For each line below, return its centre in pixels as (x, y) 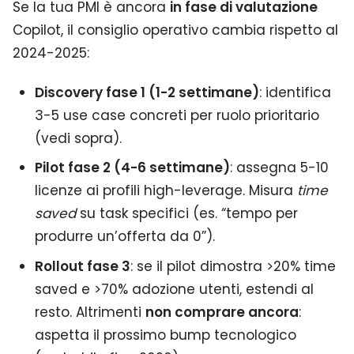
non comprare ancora (222, 312)
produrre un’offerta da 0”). (124, 237)
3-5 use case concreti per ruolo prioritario (177, 115)
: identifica (295, 92)
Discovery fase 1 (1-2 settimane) (147, 92)
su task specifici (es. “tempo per (186, 214)
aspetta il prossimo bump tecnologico (165, 335)
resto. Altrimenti (90, 312)
